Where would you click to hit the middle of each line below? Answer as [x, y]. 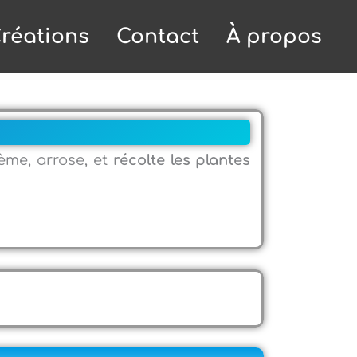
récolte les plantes [182, 160]
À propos [274, 37]
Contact [158, 37]
